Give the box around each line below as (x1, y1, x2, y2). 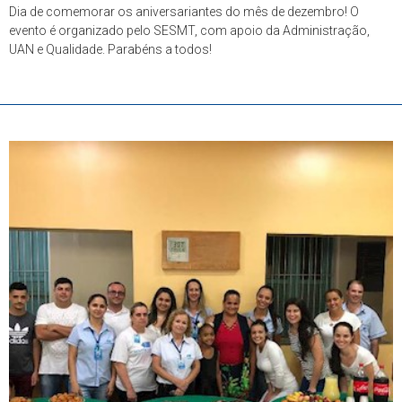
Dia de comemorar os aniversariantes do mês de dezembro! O (9, 4, 359, 19)
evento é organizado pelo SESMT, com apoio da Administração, (9, 23, 370, 38)
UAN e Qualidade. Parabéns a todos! (9, 42, 212, 57)
